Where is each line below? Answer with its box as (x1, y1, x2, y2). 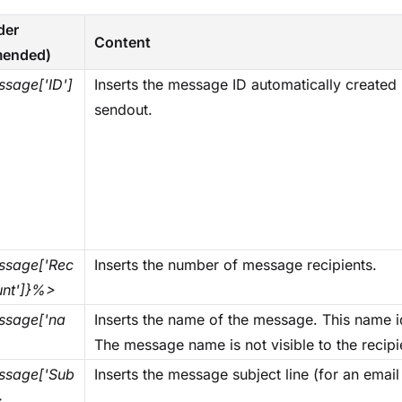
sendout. (94, 100, 153, 118)
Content (94, 33, 151, 51)
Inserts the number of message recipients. (94, 256, 377, 274)
